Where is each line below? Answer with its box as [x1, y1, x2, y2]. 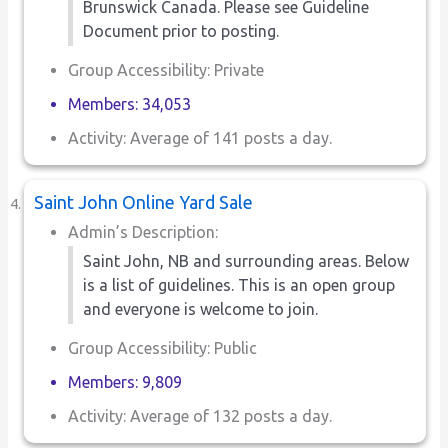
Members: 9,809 [68, 372, 183, 391]
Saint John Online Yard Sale [34, 191, 254, 212]
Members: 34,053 [68, 94, 192, 113]
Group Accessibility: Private [68, 60, 265, 79]
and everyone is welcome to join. [83, 299, 319, 318]
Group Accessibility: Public [68, 338, 258, 357]
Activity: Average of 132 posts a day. [68, 406, 333, 425]
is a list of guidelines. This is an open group [83, 275, 396, 294]
